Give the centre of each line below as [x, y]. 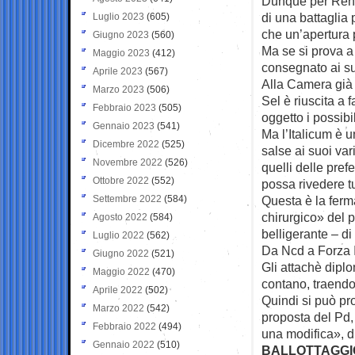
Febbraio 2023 [124, 107]
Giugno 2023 [121, 34]
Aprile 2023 [118, 71]
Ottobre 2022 [121, 180]
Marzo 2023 [118, 89]
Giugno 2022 [121, 253]
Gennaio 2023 [124, 126]
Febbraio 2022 [124, 326]
